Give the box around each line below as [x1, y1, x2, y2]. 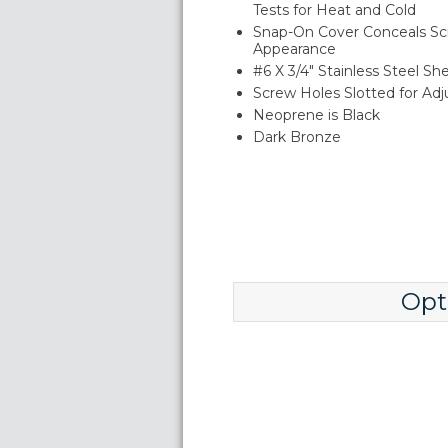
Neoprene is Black [253, 106, 380, 124]
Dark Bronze [253, 128, 341, 146]
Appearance [253, 40, 336, 58]
